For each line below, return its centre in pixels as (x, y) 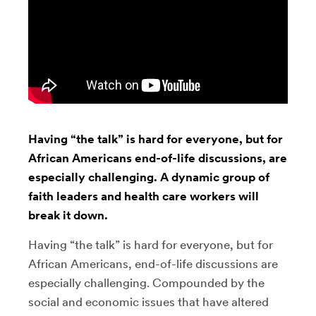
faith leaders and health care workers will (144, 196)
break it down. (68, 215)
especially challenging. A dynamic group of (149, 177)
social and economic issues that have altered (148, 302)
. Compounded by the (206, 283)
